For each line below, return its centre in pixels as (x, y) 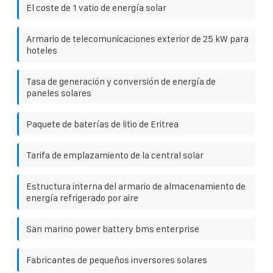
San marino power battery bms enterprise (113, 229)
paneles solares (59, 93)
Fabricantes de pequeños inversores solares (117, 260)
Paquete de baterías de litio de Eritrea (102, 124)
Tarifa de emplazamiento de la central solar (115, 155)
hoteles (42, 50)
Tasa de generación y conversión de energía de (121, 81)
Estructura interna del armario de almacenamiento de (136, 186)
